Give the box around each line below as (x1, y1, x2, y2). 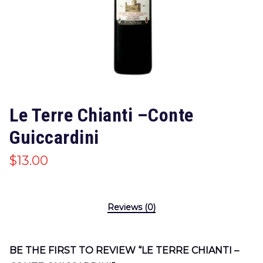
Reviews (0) (107, 202, 156, 213)
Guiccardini (9, 126, 99, 149)
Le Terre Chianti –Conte (9, 104, 194, 126)
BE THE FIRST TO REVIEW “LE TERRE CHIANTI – (9, 245, 239, 256)
